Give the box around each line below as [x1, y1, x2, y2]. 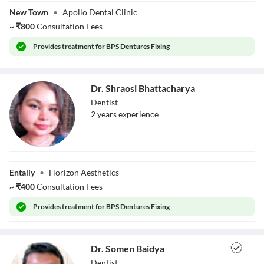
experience [117, 108, 159, 119]
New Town [9, 6, 48, 17]
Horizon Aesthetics [49, 167, 119, 177]
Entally [9, 167, 35, 177]
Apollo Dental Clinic [62, 6, 137, 17]
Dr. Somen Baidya [91, 242, 164, 254]
